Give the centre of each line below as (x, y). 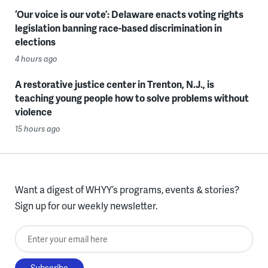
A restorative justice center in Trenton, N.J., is (114, 84)
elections (35, 42)
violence (33, 112)
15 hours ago (37, 129)
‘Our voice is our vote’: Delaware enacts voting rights (129, 14)
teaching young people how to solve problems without (132, 98)
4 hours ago (36, 59)
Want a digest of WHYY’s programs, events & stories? (127, 189)
